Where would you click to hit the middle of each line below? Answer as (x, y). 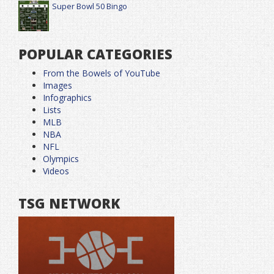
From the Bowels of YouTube (102, 73)
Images (57, 86)
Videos (56, 171)
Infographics (67, 98)
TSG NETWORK (69, 203)
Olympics (61, 159)
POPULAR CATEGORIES (95, 54)
